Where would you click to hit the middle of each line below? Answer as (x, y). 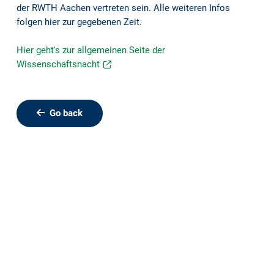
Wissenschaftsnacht (58, 65)
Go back (66, 113)
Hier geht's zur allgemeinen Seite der (91, 50)
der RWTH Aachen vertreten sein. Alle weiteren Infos (123, 8)
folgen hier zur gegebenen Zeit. (79, 22)
